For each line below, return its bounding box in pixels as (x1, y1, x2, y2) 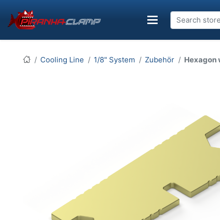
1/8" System (94, 55, 135, 65)
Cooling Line (40, 55, 84, 65)
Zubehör (145, 55, 174, 65)
